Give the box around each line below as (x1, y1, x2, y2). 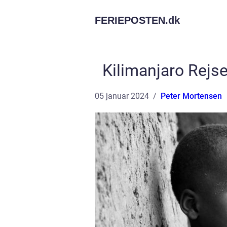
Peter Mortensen (161, 91, 222, 101)
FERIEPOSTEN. (95, 15, 168, 26)
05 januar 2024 (95, 91, 149, 101)
